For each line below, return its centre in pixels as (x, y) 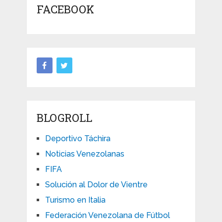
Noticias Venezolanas (84, 154)
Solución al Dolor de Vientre (96, 185)
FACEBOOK (65, 9)
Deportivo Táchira (78, 139)
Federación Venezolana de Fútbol (107, 216)
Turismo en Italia (75, 200)
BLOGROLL (64, 118)
